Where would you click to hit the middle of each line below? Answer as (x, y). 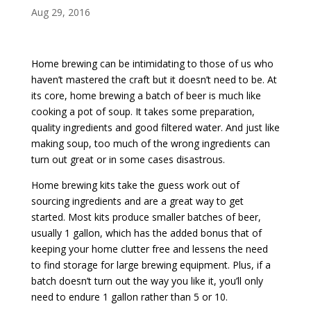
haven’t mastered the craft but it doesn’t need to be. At (154, 79)
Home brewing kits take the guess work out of (135, 185)
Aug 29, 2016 (60, 12)
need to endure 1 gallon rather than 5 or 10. (129, 296)
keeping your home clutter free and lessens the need (149, 249)
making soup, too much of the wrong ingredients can (150, 143)
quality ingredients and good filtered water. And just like (155, 127)
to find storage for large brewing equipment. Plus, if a (151, 264)
